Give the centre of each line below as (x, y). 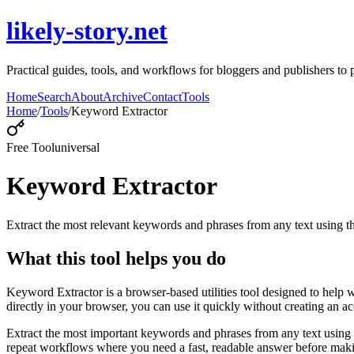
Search (54, 96)
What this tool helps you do (116, 258)
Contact (162, 96)
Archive (123, 96)
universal (77, 147)
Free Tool (30, 147)
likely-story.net (87, 31)
